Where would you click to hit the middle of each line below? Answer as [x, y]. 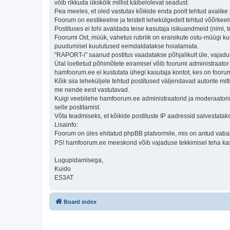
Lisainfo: [66, 124]
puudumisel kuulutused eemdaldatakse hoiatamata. [127, 46]
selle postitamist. [78, 107]
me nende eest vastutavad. [92, 90]
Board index [80, 202]
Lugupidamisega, [79, 160]
